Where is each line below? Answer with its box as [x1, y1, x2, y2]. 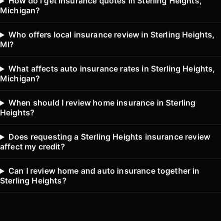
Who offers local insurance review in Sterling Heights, [8, 30, 215, 40]
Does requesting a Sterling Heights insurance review [8, 132, 211, 142]
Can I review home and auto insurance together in [8, 166, 200, 176]
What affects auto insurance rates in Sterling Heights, [8, 64, 216, 74]
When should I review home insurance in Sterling [8, 98, 196, 108]
